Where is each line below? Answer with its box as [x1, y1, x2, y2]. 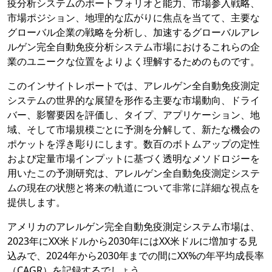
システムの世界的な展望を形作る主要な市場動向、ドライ [7, 93, 260, 107]
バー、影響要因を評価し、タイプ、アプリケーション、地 [7, 108, 260, 122]
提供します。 [7, 195, 66, 209]
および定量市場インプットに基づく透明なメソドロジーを [7, 152, 260, 166]
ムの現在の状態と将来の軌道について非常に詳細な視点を [7, 181, 260, 195]
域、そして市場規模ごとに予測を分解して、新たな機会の [7, 123, 260, 137]
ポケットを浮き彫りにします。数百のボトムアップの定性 [7, 137, 260, 151]
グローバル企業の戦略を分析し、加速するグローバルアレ [7, 25, 260, 39]
